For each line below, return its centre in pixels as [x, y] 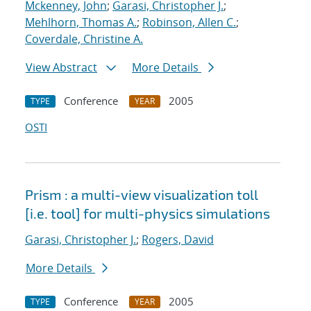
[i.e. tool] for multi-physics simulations [148, 213]
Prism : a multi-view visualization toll [142, 195]
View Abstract [61, 68]
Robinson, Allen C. [189, 23]
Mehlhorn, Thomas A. [81, 23]
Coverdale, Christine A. [84, 39]
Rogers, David [178, 240]
